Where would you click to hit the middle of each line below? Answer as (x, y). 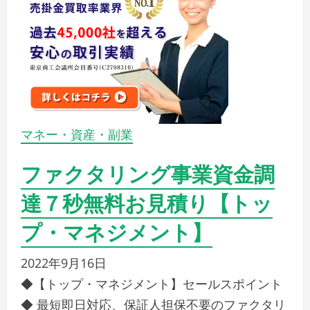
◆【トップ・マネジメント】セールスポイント (152, 284)
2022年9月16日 (64, 263)
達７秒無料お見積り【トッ (147, 202)
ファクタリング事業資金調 (148, 173)
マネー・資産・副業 (77, 135)
